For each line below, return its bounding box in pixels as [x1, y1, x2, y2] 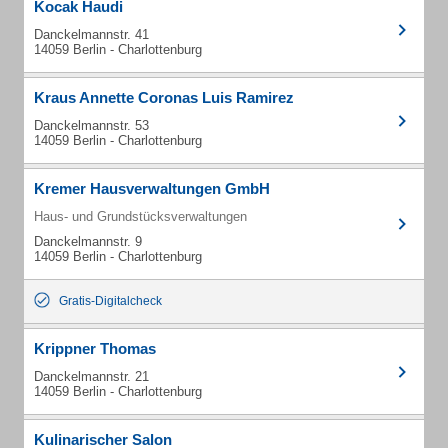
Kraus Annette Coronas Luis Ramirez [34, 89, 294, 106]
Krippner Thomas [34, 340, 156, 357]
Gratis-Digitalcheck [59, 294, 162, 308]
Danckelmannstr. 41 [34, 27, 149, 42]
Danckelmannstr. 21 [34, 369, 149, 384]
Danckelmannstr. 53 [34, 118, 149, 133]
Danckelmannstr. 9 [34, 234, 142, 249]
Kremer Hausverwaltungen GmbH [34, 180, 270, 197]
